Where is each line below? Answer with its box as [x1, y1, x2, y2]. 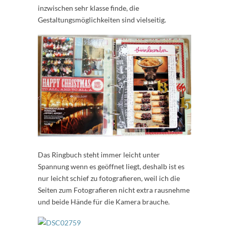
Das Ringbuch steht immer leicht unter [38, 150, 160, 159]
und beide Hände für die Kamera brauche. [38, 197, 170, 207]
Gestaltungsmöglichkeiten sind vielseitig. [38, 15, 166, 25]
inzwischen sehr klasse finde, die [38, 4, 139, 13]
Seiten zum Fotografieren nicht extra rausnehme [38, 186, 190, 195]
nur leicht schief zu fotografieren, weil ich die [38, 174, 180, 183]
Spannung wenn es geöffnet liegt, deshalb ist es [38, 162, 185, 171]
